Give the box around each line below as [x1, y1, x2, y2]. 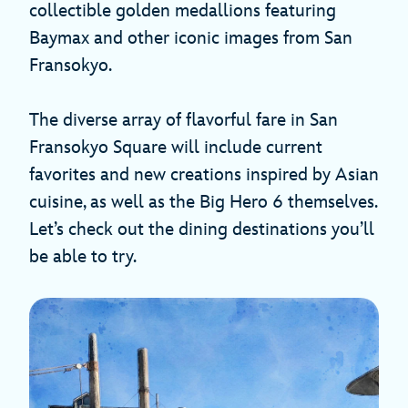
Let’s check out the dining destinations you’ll [29, 219, 374, 241]
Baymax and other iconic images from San [29, 27, 352, 50]
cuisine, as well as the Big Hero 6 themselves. [29, 191, 377, 214]
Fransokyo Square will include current [29, 137, 322, 159]
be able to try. [29, 246, 137, 269]
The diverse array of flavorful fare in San [29, 109, 338, 132]
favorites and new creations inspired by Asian [29, 164, 379, 187]
